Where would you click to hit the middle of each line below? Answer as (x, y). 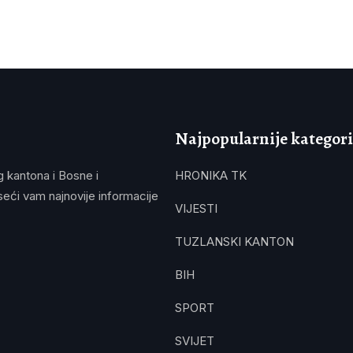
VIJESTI (196, 208)
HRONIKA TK (211, 175)
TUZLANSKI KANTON (234, 242)
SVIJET (195, 341)
